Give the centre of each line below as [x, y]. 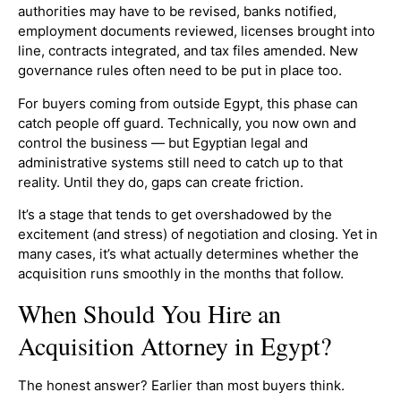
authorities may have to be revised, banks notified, [177, 12]
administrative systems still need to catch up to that [180, 162]
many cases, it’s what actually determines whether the [188, 254]
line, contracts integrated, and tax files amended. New [188, 51]
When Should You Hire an [149, 313]
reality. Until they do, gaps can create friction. [161, 182]
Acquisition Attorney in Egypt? [175, 345]
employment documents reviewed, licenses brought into [196, 31]
